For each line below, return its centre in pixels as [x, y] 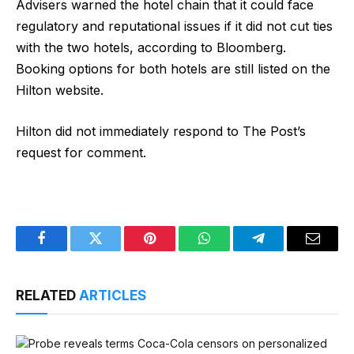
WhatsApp [233, 250]
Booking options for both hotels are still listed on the [173, 69]
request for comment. [81, 152]
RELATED [47, 296]
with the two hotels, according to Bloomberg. [151, 48]
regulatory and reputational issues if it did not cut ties [174, 26]
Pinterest [174, 250]
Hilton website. [60, 90]
